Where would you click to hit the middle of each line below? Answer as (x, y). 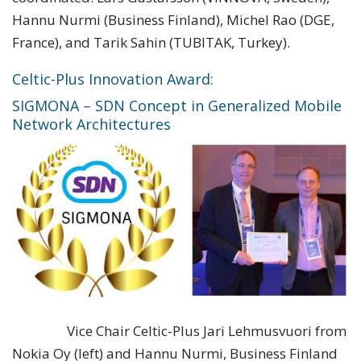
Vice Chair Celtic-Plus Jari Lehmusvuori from (179, 330)
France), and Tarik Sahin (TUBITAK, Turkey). (151, 42)
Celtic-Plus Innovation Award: (113, 79)
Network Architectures (91, 124)
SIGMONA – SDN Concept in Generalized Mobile (177, 105)
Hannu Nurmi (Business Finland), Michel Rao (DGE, (173, 19)
